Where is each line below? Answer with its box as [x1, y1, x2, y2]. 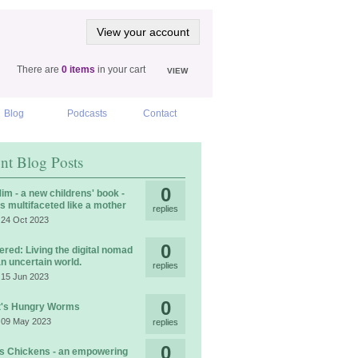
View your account [97, 26, 189, 38]
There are [17, 64, 62, 75]
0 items [62, 64, 95, 75]
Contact [143, 108, 177, 119]
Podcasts [66, 108, 107, 119]
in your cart [95, 64, 145, 75]
